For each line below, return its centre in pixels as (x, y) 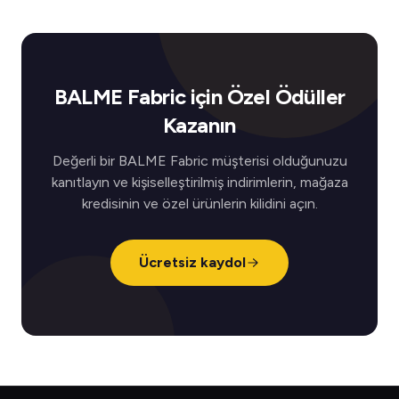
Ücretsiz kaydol (192, 262)
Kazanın (199, 125)
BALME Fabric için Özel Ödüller (199, 97)
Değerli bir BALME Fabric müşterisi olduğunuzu (199, 161)
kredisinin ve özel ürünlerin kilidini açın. (199, 204)
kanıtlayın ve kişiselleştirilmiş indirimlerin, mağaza (199, 182)
